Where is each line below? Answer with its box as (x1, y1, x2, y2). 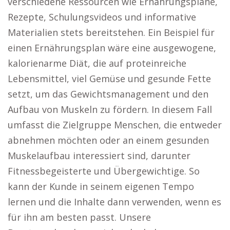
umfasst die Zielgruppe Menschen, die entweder (8, 119, 222, 131)
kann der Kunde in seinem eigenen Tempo (8, 180, 194, 193)
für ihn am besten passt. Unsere (8, 211, 151, 223)
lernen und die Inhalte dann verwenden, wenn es (8, 196, 221, 208)
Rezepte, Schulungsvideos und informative (8, 11, 196, 23)
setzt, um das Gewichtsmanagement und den (8, 88, 208, 100)
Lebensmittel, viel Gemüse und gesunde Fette (8, 72, 211, 85)
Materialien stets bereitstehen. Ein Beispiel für (8, 26, 215, 39)
